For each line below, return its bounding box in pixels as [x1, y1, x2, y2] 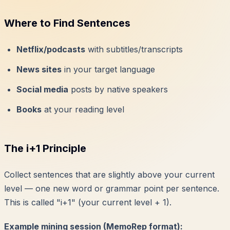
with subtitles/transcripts [85, 44, 183, 55]
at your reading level [42, 104, 124, 115]
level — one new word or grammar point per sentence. [4, 183, 219, 194]
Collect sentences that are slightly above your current [4, 169, 215, 180]
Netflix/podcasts [16, 44, 85, 55]
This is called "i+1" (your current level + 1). [4, 197, 171, 208]
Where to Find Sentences [4, 17, 130, 30]
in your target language [62, 64, 155, 75]
